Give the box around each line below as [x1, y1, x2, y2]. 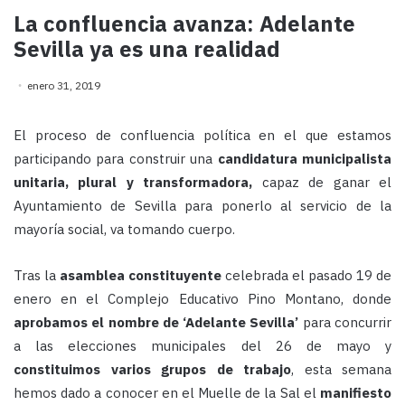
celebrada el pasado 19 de [221, 267, 391, 285]
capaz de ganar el [252, 174, 392, 192]
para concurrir [298, 314, 392, 332]
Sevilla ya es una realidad [14, 34, 280, 64]
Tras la [14, 267, 60, 285]
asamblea [60, 267, 125, 285]
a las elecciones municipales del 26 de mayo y [14, 337, 391, 355]
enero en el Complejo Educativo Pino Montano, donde [14, 290, 391, 308]
